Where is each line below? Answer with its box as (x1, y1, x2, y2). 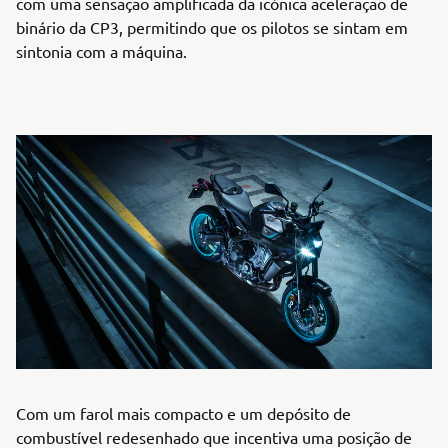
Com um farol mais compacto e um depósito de (16, 403, 351, 423)
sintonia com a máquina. (16, 41, 187, 61)
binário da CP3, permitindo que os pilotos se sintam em (16, 17, 408, 37)
